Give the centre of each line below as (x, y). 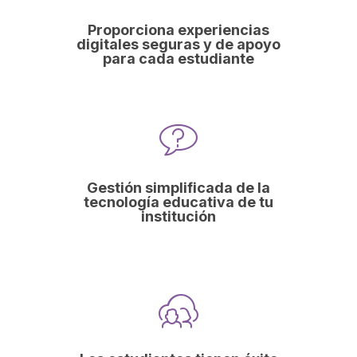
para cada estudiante (178, 58)
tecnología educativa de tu (178, 202)
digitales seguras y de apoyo (178, 44)
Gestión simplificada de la (178, 187)
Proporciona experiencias (178, 29)
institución (178, 216)
